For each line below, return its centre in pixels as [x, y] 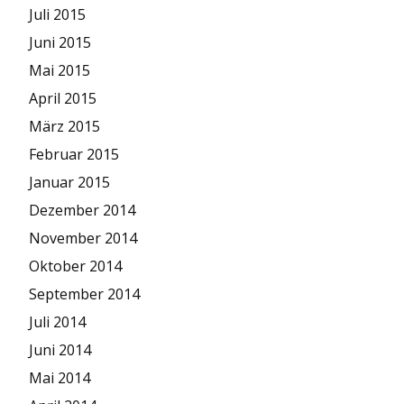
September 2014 [84, 294]
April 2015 [63, 99]
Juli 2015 [57, 15]
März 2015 [64, 127]
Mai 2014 [60, 378]
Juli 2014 [57, 322]
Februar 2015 [74, 155]
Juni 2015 [60, 43]
